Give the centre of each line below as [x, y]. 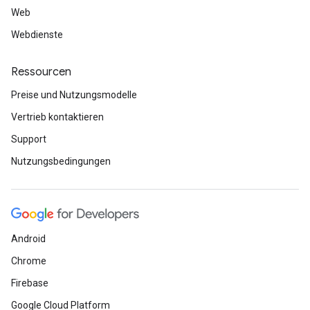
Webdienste [37, 35]
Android [28, 239]
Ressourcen [41, 72]
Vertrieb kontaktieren [57, 117]
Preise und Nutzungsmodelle [74, 95]
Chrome [29, 261]
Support [29, 139]
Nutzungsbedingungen [61, 161]
